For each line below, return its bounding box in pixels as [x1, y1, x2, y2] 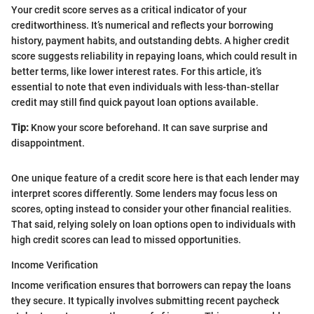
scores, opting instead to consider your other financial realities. [11, 203, 292, 215]
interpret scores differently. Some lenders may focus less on [11, 188, 278, 200]
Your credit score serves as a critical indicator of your [11, 4, 247, 16]
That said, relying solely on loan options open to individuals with [11, 219, 296, 231]
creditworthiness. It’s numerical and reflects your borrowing [11, 20, 273, 32]
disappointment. [11, 137, 85, 149]
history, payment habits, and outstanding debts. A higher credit [11, 35, 289, 47]
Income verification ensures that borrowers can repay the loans [11, 280, 291, 292]
